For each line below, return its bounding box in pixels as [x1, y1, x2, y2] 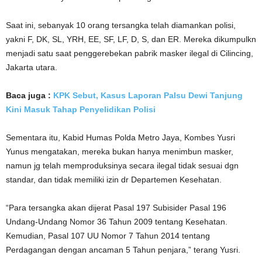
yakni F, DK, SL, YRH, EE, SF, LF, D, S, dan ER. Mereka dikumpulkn [6, 35, 256, 44]
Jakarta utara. [6, 63, 57, 72]
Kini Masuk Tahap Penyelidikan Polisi [6, 105, 156, 114]
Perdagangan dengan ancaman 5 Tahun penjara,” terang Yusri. [6, 245, 240, 254]
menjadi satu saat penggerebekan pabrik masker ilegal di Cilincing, [6, 49, 253, 58]
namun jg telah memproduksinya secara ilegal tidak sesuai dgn [6, 161, 239, 170]
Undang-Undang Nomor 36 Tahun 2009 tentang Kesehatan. [6, 217, 227, 226]
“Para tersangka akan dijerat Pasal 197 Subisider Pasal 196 [6, 203, 226, 212]
